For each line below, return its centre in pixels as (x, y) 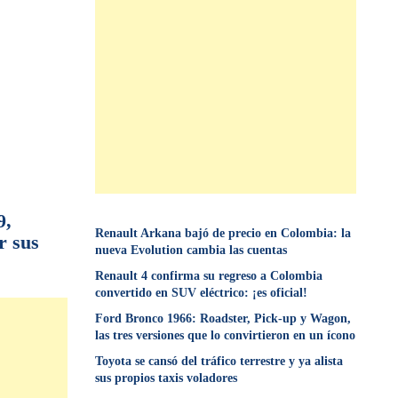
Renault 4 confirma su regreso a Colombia (209, 276)
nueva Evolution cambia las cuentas (191, 250)
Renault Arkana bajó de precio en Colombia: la (223, 233)
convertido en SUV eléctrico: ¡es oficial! (202, 293)
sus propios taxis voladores (167, 378)
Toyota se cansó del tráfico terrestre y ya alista (219, 361)
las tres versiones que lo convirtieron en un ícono (226, 335)
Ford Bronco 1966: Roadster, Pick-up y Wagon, (223, 318)
